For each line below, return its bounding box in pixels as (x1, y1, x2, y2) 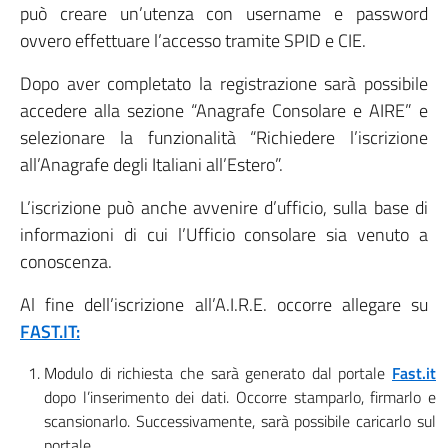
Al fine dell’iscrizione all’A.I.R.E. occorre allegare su (20, 291, 428, 318)
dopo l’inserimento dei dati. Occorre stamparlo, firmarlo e (44, 385, 436, 409)
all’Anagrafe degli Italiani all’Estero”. (20, 151, 283, 178)
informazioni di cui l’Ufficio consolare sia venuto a (20, 221, 428, 248)
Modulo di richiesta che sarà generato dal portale (44, 361, 392, 385)
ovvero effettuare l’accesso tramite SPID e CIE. (20, 27, 366, 54)
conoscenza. (20, 248, 112, 275)
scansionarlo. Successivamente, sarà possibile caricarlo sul (44, 409, 436, 433)
